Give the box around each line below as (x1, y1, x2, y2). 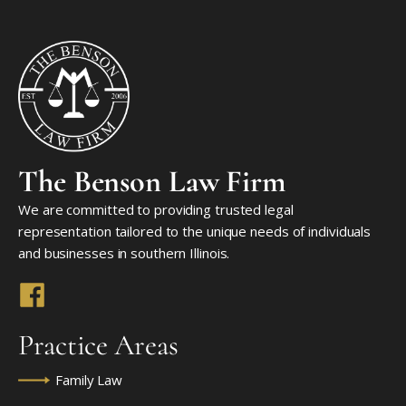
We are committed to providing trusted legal (18, 200, 294, 219)
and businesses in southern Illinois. (18, 244, 230, 263)
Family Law (55, 371, 122, 390)
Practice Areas (18, 327, 179, 363)
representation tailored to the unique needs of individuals (18, 222, 372, 241)
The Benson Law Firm (18, 162, 286, 201)
